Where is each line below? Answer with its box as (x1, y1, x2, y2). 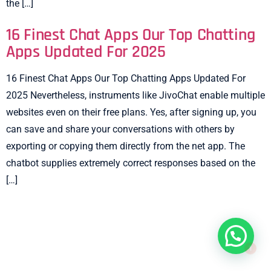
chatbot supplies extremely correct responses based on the (6, 157, 255, 169)
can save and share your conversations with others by (6, 123, 235, 135)
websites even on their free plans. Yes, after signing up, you (6, 106, 256, 118)
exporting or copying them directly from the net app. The (6, 140, 245, 152)
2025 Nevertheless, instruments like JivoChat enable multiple (6, 89, 265, 101)
